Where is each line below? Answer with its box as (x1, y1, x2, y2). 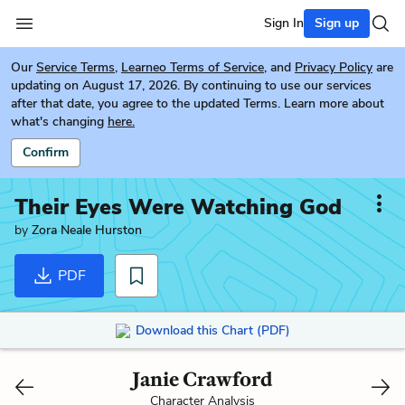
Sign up (315, 14, 359, 32)
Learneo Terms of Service (121, 59, 264, 76)
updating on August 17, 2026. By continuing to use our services (11, 77, 372, 94)
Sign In (264, 14, 304, 32)
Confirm (23, 144, 69, 161)
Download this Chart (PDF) (135, 321, 290, 339)
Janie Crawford (132, 366, 273, 391)
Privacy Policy (295, 59, 372, 76)
